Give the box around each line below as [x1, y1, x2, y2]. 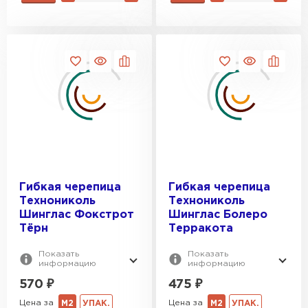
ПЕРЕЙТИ [110, 10, 155, 19]
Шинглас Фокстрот [19, 209, 134, 220]
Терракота [168, 223, 233, 234]
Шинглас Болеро [168, 209, 267, 220]
